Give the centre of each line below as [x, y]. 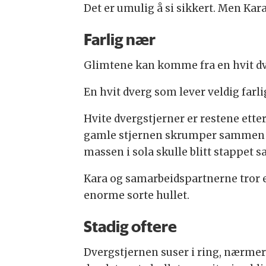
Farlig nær [119, 39]
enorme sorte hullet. [136, 196]
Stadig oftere [130, 227]
